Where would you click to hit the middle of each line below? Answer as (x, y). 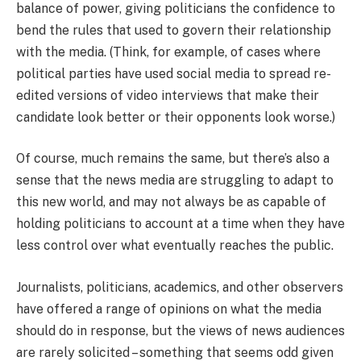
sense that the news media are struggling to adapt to (175, 180)
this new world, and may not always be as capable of (171, 202)
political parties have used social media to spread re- (174, 73)
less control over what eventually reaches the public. (175, 246)
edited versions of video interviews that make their (168, 95)
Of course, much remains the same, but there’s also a (173, 159)
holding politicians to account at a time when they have (180, 224)
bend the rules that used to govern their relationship (174, 30)
